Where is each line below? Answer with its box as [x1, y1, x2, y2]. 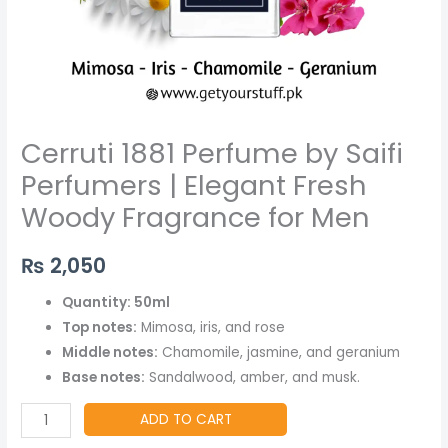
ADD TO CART [139, 410, 232, 430]
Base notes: [62, 367, 146, 387]
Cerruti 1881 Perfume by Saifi [21, 133, 404, 173]
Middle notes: [62, 342, 159, 362]
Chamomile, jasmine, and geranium [158, 342, 401, 362]
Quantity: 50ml [62, 292, 171, 312]
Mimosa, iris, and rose [137, 317, 286, 337]
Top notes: [62, 317, 138, 337]
